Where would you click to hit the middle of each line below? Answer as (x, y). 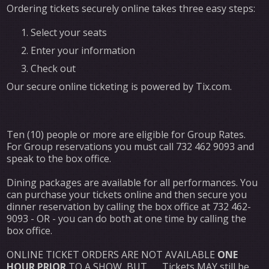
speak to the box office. (59, 158)
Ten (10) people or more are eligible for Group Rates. (126, 134)
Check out (53, 68)
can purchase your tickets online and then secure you (127, 194)
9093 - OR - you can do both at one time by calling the (127, 218)
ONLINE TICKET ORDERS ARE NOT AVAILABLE (111, 254)
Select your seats (69, 32)
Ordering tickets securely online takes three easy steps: (131, 8)
